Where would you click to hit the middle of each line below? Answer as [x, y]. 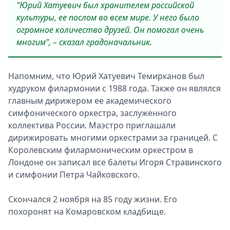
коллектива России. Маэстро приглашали [92, 125]
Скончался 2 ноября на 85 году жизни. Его [93, 199]
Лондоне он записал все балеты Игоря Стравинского [115, 162]
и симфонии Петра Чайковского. [74, 175]
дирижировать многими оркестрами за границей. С [113, 138]
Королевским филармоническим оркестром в [101, 150]
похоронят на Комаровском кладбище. [87, 212]
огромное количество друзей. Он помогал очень [110, 30]
